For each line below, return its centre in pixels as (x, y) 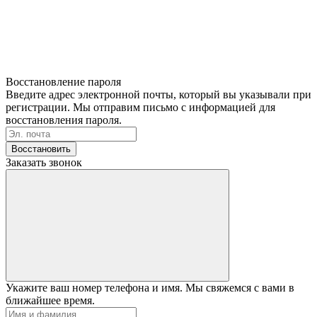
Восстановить (41, 149)
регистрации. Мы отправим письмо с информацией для (140, 107)
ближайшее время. (50, 300)
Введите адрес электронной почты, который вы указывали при (158, 94)
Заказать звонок (44, 162)
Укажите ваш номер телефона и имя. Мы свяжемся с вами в (150, 287)
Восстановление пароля (63, 81)
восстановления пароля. (64, 120)
